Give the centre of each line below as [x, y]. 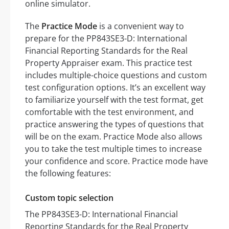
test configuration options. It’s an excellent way [115, 88]
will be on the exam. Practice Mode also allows [114, 137]
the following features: [68, 174]
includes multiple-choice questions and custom [116, 75]
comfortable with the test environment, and [109, 112]
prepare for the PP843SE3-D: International [106, 39]
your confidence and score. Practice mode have [117, 161]
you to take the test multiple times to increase [113, 149]
